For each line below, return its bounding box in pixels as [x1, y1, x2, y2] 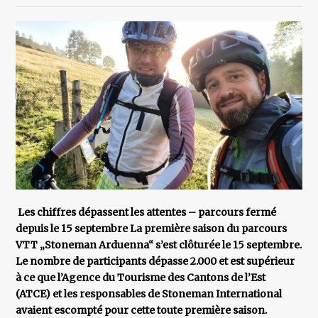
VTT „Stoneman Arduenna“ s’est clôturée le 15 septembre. [16, 238, 302, 252]
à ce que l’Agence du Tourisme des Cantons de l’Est [16, 271, 266, 285]
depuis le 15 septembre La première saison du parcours [16, 222, 287, 236]
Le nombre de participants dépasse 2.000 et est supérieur [16, 255, 295, 268]
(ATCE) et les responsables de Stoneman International [16, 287, 283, 301]
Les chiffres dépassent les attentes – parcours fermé [18, 206, 277, 219]
